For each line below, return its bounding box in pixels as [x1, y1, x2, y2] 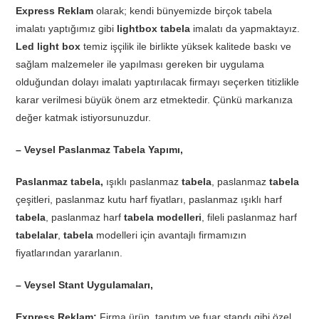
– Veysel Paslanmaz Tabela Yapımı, [16, 144, 184, 156]
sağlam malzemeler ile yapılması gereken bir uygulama [16, 58, 265, 70]
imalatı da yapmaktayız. [190, 23, 300, 35]
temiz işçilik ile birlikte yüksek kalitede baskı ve [80, 41, 292, 53]
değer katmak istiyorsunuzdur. [16, 112, 152, 124]
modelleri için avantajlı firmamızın [93, 229, 247, 241]
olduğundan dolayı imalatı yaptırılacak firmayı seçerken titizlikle [16, 76, 300, 88]
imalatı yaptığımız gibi [16, 23, 117, 35]
